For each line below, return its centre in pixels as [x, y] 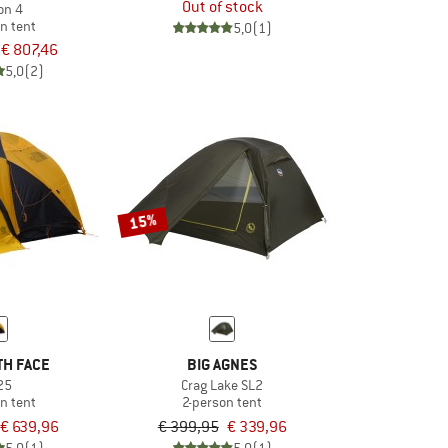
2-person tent [222, 402]
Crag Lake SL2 [222, 385]
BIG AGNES [222, 365]
